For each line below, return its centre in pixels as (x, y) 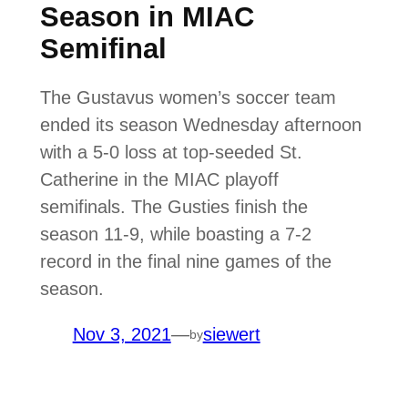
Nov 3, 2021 (122, 335)
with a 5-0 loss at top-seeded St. (171, 153)
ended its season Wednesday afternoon (200, 125)
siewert (231, 335)
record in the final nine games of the (185, 262)
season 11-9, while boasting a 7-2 (175, 235)
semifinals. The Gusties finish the (173, 207)
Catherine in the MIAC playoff (159, 180)
